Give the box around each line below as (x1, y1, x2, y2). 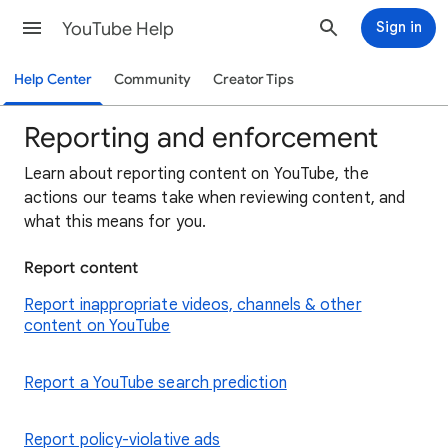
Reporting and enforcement (24, 120, 378, 155)
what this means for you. (24, 212, 206, 232)
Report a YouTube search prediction (24, 373, 287, 393)
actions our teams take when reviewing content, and (24, 188, 405, 208)
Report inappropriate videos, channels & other (24, 295, 362, 315)
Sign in (375, 18, 422, 36)
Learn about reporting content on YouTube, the (24, 164, 369, 184)
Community (113, 71, 191, 88)
